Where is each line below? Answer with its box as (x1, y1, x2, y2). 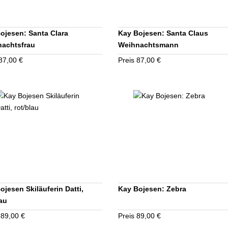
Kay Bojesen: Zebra (118, 185, 186, 193)
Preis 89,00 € (118, 212, 161, 220)
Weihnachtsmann (118, 41, 179, 49)
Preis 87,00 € (118, 56, 161, 65)
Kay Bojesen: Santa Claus (118, 29, 208, 38)
